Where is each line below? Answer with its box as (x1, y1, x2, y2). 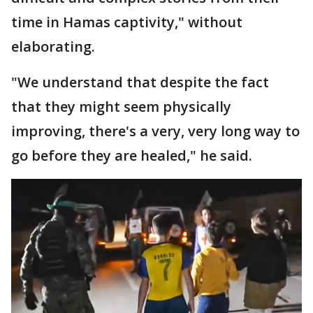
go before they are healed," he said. (11, 145, 252, 165)
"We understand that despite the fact (11, 72, 269, 92)
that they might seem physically (11, 96, 231, 116)
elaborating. (11, 36, 95, 56)
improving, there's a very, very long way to (11, 121, 300, 140)
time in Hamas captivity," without (11, 12, 242, 31)
